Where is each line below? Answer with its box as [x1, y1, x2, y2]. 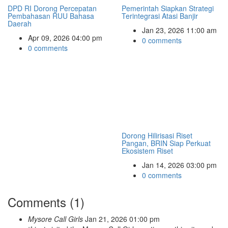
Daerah [8, 18, 32, 29]
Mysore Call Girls [28, 214, 83, 224]
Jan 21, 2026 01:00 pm [85, 214, 160, 224]
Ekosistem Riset [122, 146, 173, 156]
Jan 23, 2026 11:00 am [142, 25, 217, 36]
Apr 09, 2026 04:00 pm [28, 33, 102, 43]
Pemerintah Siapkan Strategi [122, 3, 214, 14]
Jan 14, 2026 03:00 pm [142, 160, 217, 170]
